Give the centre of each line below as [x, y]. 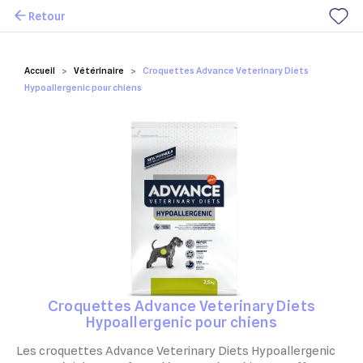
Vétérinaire [99, 70]
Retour [47, 16]
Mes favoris [57, 30]
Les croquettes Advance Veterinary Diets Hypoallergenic [176, 351]
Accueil [40, 70]
